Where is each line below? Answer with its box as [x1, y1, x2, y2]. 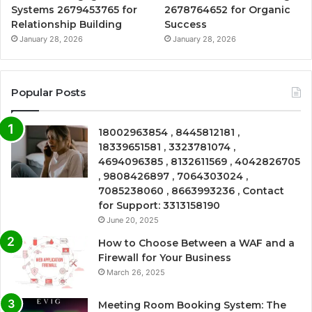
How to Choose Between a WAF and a [98, 237, 295, 250]
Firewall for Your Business [98, 251, 231, 265]
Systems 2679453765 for [11, 3, 137, 17]
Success [164, 18, 208, 31]
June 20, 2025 [107, 215, 159, 226]
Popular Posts [11, 86, 86, 100]
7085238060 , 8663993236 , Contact [98, 185, 284, 198]
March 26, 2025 [107, 267, 165, 278]
